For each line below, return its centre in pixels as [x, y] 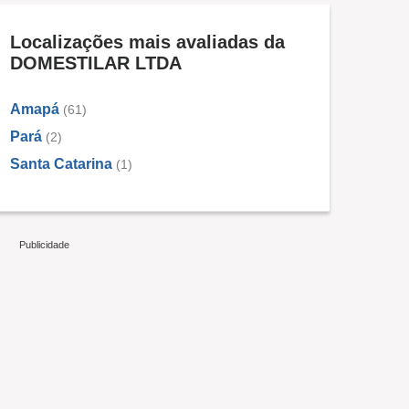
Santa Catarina [61, 164]
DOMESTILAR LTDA [96, 63]
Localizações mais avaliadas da [147, 42]
